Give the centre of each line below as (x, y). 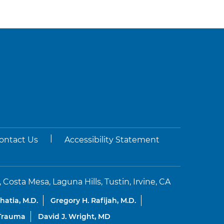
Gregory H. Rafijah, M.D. (93, 200)
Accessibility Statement (112, 140)
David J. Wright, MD (74, 216)
